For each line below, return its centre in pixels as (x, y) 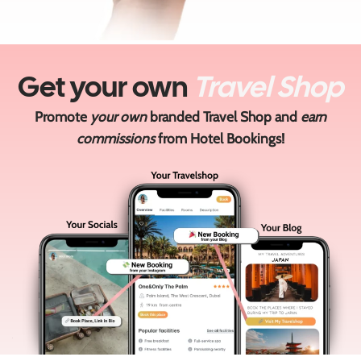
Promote (62, 117)
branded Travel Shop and (224, 117)
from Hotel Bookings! (220, 139)
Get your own (105, 87)
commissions (116, 139)
